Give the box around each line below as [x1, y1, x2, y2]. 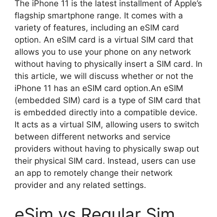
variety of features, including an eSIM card [15, 23, 179, 33]
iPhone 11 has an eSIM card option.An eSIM [15, 83, 183, 93]
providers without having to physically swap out [15, 144, 199, 154]
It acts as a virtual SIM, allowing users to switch [15, 120, 199, 130]
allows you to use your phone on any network [15, 47, 191, 57]
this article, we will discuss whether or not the [15, 71, 193, 81]
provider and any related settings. [15, 180, 146, 190]
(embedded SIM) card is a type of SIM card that [15, 95, 201, 106]
